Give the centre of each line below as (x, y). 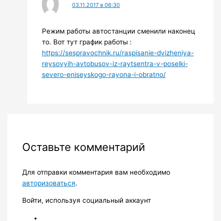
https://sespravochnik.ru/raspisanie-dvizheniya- (118, 53)
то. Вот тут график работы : (87, 42)
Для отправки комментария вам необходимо (96, 172)
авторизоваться (49, 183)
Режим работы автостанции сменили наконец (118, 31)
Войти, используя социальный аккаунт (86, 201)
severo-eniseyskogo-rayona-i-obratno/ (104, 75)
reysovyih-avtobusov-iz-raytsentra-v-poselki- (115, 64)
